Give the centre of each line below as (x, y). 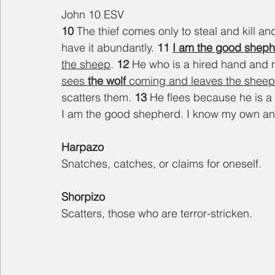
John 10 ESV (93, 15)
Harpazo (83, 147)
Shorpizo (83, 197)
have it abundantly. (109, 48)
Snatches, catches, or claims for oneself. (161, 164)
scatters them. (98, 98)
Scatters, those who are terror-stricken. (157, 214)
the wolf (107, 81)
